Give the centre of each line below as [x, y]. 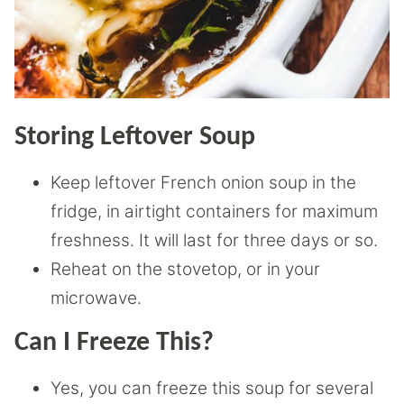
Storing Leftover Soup [135, 137]
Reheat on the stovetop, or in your [185, 269]
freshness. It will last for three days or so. [214, 240]
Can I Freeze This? [114, 343]
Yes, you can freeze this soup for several [212, 388]
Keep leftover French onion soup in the [203, 182]
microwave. [96, 298]
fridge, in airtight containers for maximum [214, 211]
